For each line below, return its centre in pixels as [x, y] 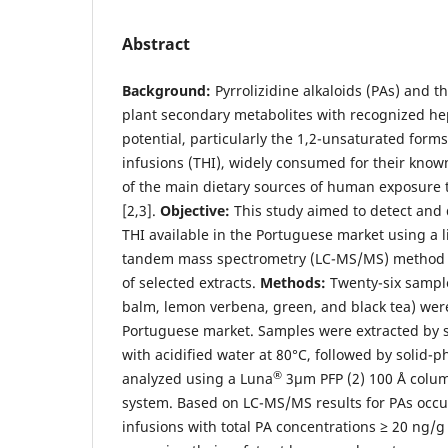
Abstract [156, 43]
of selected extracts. [191, 282]
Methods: [293, 282]
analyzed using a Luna [197, 378]
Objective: [195, 210]
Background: [166, 90]
